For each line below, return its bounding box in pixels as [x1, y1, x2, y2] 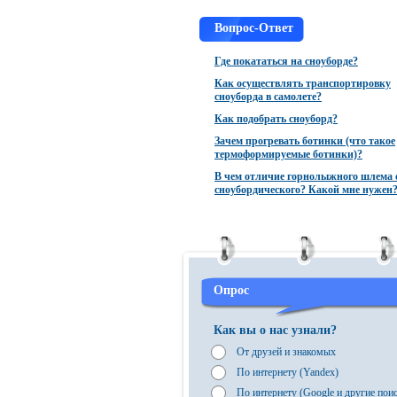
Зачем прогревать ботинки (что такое [214, 135, 395, 147]
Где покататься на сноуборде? [214, 55, 358, 67]
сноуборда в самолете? [214, 90, 322, 103]
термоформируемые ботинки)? [214, 148, 362, 160]
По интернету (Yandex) [237, 366, 339, 378]
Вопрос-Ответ [214, 21, 293, 35]
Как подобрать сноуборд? [214, 113, 338, 125]
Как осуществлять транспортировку [214, 77, 391, 90]
